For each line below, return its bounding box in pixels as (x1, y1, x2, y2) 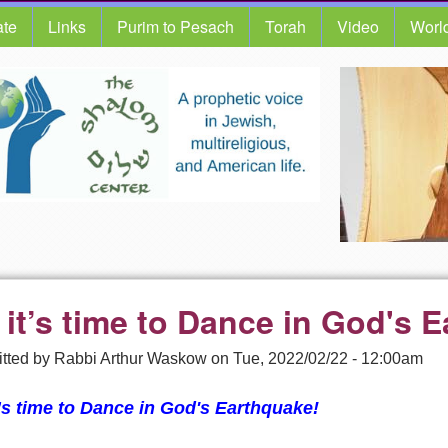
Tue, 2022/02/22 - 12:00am (233, 350, 423, 367)
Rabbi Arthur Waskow (54, 350, 207, 367)
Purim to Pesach (117, 15, 234, 38)
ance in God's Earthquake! (93, 398, 319, 418)
